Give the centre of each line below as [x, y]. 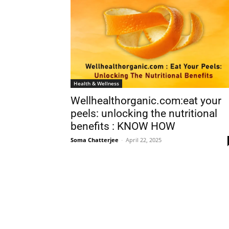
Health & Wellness [96, 84]
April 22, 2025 [144, 140]
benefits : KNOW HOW [123, 127]
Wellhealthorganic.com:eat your [146, 101]
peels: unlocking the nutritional [144, 114]
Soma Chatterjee [95, 140]
